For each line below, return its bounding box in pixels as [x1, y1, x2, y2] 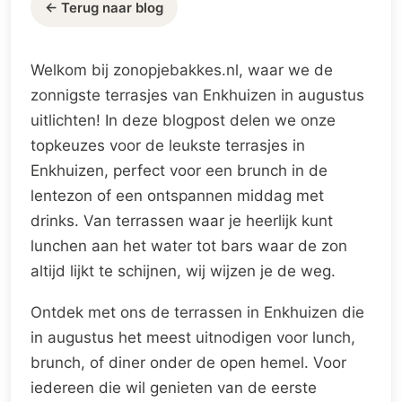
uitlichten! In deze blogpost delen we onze [31, 111, 336, 129]
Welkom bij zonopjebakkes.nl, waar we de [31, 61, 333, 79]
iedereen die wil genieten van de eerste [31, 379, 317, 397]
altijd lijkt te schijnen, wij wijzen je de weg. [31, 262, 336, 280]
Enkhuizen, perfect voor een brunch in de [31, 162, 328, 179]
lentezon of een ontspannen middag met [31, 187, 324, 205]
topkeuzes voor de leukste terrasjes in [31, 136, 305, 154]
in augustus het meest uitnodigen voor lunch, [31, 328, 355, 346]
